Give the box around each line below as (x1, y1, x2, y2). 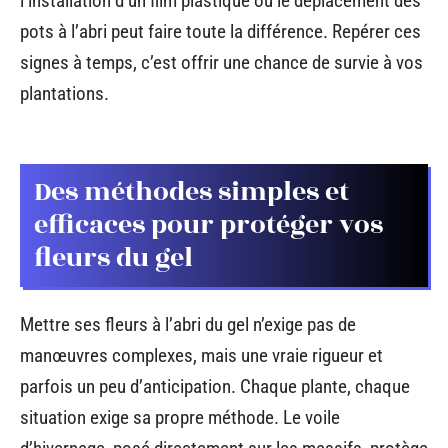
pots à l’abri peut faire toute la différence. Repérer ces (20, 20, 421, 44)
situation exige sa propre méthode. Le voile (20, 406, 340, 430)
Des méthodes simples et (34, 171, 349, 212)
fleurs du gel (34, 237, 193, 278)
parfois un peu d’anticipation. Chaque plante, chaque (20, 375, 410, 399)
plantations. (20, 82, 109, 106)
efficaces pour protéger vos (34, 204, 383, 245)
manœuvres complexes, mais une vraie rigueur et (20, 344, 383, 368)
